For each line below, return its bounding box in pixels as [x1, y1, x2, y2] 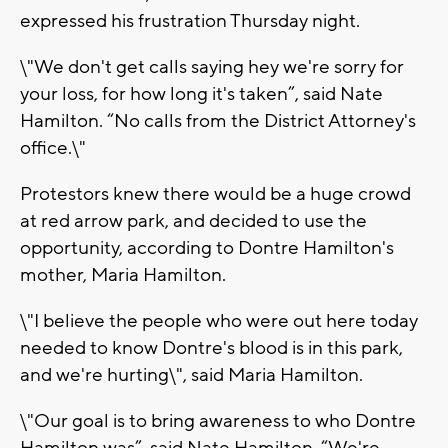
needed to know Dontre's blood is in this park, [20, 336, 403, 361]
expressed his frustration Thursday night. [20, 9, 360, 34]
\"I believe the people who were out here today [20, 309, 418, 334]
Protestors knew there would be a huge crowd [20, 182, 411, 207]
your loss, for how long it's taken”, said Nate [20, 82, 383, 107]
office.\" [20, 136, 86, 161]
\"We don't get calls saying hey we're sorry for [20, 55, 404, 80]
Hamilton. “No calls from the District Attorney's [20, 109, 416, 134]
